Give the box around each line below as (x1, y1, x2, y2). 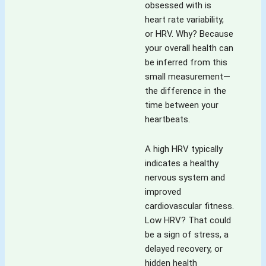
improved (145, 186, 181, 197)
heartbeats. (145, 113, 190, 125)
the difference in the (145, 85, 226, 96)
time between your (145, 99, 218, 110)
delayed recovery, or (145, 243, 223, 254)
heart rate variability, (145, 14, 224, 25)
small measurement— (145, 71, 230, 82)
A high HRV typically (145, 143, 223, 154)
